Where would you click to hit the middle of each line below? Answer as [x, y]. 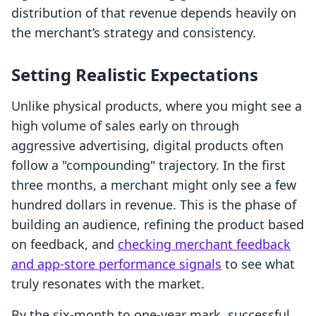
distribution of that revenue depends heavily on [154, 13]
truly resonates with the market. [108, 284]
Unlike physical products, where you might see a [157, 106]
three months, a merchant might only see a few [154, 185]
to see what [258, 264]
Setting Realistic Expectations [135, 75]
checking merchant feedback [204, 244]
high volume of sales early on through [125, 126]
